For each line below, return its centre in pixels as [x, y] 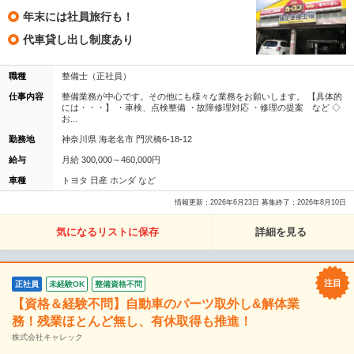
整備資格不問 [119, 284]
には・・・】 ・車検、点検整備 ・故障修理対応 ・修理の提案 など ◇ [201, 107]
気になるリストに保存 [108, 232]
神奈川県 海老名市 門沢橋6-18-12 [127, 139]
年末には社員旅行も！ [78, 17]
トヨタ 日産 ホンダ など [109, 180]
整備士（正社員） [96, 75]
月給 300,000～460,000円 [111, 159]
